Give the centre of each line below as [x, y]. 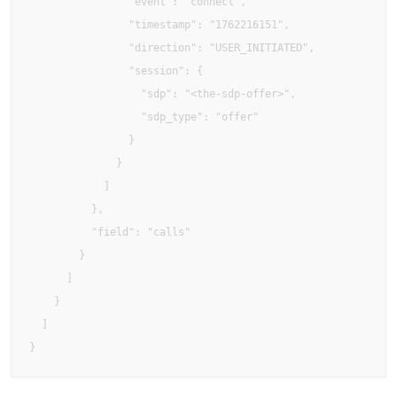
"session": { [116, 71]
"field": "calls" [110, 232]
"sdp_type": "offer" [144, 117]
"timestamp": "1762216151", [160, 25]
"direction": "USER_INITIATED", [172, 48]
